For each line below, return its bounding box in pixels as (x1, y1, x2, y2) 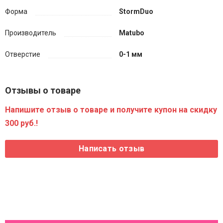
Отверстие (5, 50, 40, 58)
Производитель (5, 29, 56, 37)
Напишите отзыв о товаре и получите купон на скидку (5, 105, 217, 114)
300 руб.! (5, 118, 38, 128)
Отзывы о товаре (5, 85, 81, 96)
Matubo (119, 29, 144, 37)
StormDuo (119, 7, 153, 15)
